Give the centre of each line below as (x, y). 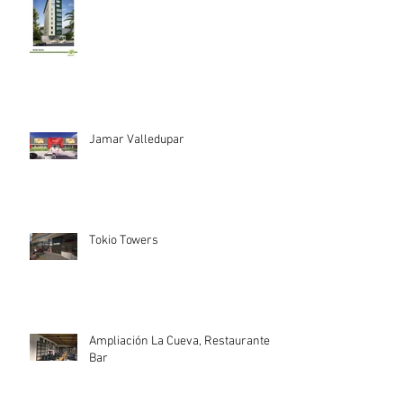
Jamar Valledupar (137, 139)
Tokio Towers (124, 240)
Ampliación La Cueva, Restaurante (179, 341)
